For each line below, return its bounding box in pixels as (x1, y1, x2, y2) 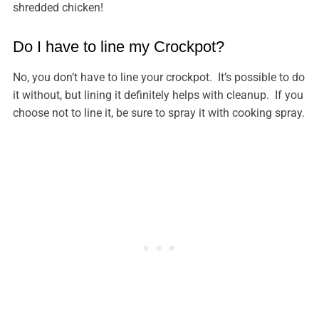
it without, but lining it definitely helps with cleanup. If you (12, 88, 303, 102)
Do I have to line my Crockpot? (12, 38, 224, 56)
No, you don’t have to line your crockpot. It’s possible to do (12, 70, 305, 84)
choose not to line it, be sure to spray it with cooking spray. (12, 106, 305, 120)
